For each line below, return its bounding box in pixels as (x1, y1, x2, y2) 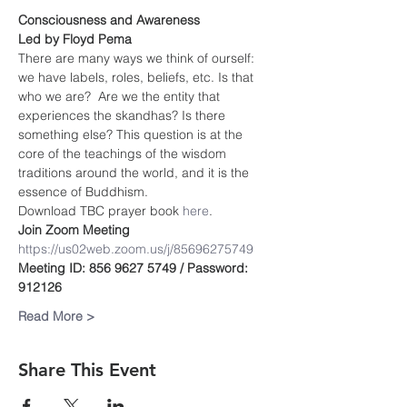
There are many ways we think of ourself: (18, 50, 258, 66)
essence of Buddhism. (18, 184, 148, 200)
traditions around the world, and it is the (18, 164, 253, 181)
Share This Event (18, 359, 156, 381)
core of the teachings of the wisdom (18, 145, 230, 162)
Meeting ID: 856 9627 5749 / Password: (18, 260, 252, 276)
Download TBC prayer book (18, 203, 179, 219)
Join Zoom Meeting (18, 222, 130, 238)
